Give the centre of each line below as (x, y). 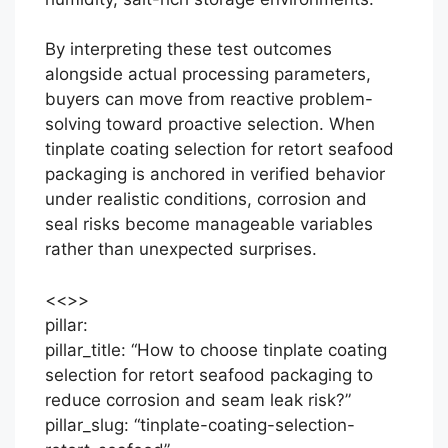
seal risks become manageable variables (209, 224)
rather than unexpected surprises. (181, 249)
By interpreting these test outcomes (188, 49)
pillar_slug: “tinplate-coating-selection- (200, 424)
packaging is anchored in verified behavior (215, 174)
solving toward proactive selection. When (210, 124)
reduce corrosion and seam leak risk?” (198, 399)
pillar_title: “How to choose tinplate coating (216, 349)
